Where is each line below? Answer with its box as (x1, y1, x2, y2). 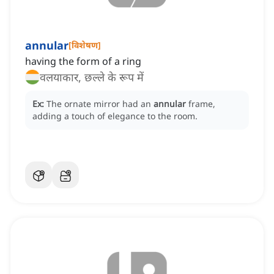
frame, (188, 98, 215, 110)
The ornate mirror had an (46, 98, 154, 110)
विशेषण (72, 39, 98, 51)
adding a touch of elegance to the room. (32, 110, 198, 122)
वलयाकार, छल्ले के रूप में (40, 70, 144, 85)
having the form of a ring (25, 54, 141, 68)
